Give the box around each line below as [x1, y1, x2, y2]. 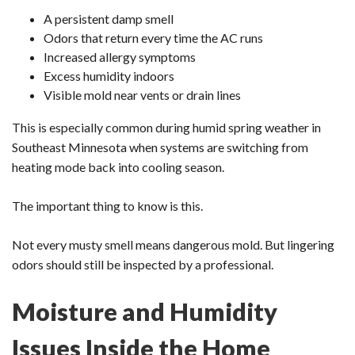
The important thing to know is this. [12, 198, 203, 214]
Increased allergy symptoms [44, 49, 196, 65]
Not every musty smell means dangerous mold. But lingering [12, 237, 334, 253]
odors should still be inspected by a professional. [12, 257, 273, 273]
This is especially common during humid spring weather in [12, 120, 321, 136]
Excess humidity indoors [44, 68, 174, 84]
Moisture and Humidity [12, 296, 277, 327]
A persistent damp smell [44, 11, 174, 27]
